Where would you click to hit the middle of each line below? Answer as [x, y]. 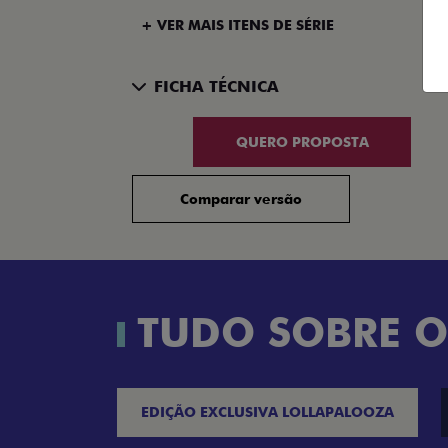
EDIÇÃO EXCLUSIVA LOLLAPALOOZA [267, 411]
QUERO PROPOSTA [302, 141]
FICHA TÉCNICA [216, 86]
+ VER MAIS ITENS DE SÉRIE [237, 25]
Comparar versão [241, 199]
